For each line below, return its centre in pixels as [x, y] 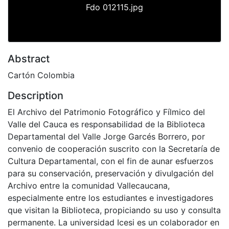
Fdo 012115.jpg [114, 7]
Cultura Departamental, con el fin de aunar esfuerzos [110, 161]
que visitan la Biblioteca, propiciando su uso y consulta [114, 210]
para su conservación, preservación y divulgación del [111, 173]
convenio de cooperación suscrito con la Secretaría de [114, 148]
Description [36, 95]
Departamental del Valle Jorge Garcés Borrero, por [106, 136]
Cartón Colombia [41, 75]
